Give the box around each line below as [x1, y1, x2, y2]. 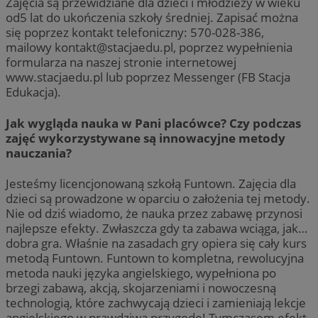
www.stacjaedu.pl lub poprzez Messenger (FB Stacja [6, 68, 290, 85]
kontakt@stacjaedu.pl [55, 38, 173, 55]
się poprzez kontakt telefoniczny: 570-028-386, [6, 23, 264, 40]
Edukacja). [6, 83, 61, 100]
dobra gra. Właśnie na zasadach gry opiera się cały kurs [6, 235, 307, 252]
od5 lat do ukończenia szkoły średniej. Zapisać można [6, 9, 298, 26]
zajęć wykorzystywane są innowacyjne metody [6, 129, 285, 146]
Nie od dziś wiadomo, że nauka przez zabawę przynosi [6, 205, 302, 222]
